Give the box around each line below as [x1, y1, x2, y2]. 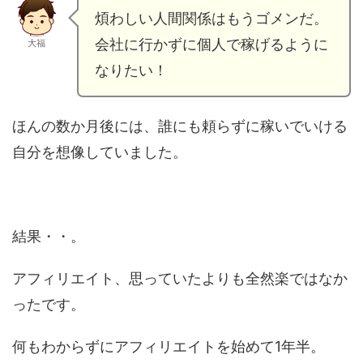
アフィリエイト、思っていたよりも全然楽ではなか [12, 269, 348, 287]
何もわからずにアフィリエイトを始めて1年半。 [12, 337, 325, 355]
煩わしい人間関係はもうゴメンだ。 [95, 9, 328, 27]
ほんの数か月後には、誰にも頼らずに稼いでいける [12, 117, 348, 135]
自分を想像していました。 [12, 143, 187, 160]
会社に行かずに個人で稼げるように [95, 35, 328, 53]
